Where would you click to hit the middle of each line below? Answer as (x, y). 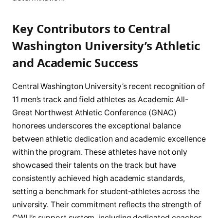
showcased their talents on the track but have (94, 165)
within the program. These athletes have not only (100, 152)
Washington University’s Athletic (106, 46)
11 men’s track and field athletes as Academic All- (100, 100)
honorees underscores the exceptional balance (97, 126)
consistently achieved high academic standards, (99, 179)
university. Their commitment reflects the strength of (107, 205)
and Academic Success (75, 63)
